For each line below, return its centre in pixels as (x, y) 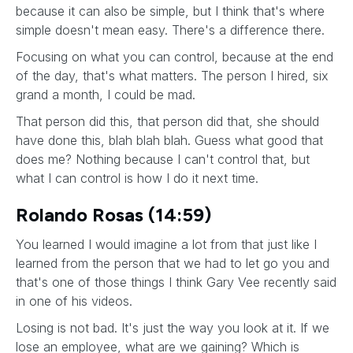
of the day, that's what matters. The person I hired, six (172, 76)
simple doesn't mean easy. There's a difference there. (172, 30)
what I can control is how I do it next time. (137, 178)
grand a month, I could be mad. (108, 95)
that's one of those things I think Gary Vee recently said (176, 282)
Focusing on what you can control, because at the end (175, 57)
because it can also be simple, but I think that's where (170, 11)
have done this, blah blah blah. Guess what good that (169, 140)
